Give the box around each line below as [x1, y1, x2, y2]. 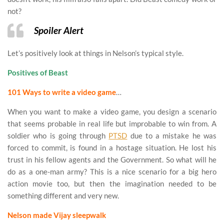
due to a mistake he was [127, 131, 217, 140]
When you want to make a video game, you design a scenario [7, 107, 216, 116]
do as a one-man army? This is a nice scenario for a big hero [7, 167, 216, 176]
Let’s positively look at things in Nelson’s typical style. [7, 48, 183, 58]
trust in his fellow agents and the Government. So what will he [7, 155, 216, 164]
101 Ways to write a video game [7, 87, 116, 97]
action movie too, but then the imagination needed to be [7, 179, 216, 188]
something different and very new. [7, 191, 119, 200]
